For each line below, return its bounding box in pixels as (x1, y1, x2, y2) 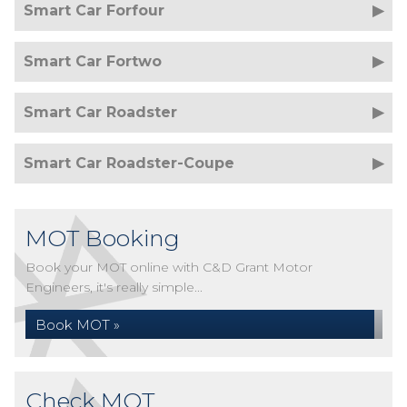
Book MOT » (35, 316, 120, 333)
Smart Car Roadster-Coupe (24, 154, 234, 172)
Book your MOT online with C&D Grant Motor (25, 259, 313, 275)
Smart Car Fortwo (24, 53, 162, 70)
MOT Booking (25, 224, 180, 252)
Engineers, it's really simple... (25, 279, 203, 295)
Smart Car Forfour (24, 2, 164, 19)
